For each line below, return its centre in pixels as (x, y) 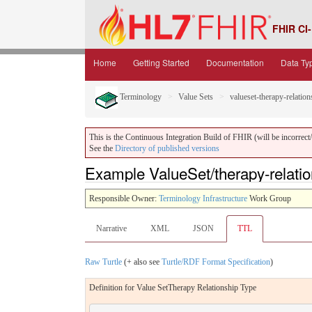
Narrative (111, 228)
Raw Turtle (103, 262)
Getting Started (161, 62)
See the (102, 148)
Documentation (235, 62)
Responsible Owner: (124, 198)
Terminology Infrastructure (203, 198)
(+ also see (142, 262)
